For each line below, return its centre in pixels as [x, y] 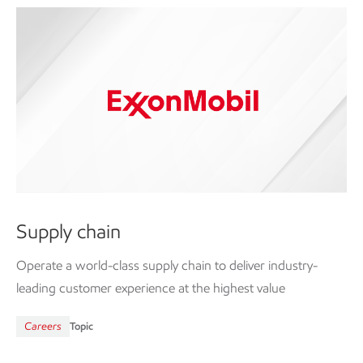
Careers [43, 327]
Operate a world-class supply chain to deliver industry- [167, 266]
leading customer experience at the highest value [151, 288]
